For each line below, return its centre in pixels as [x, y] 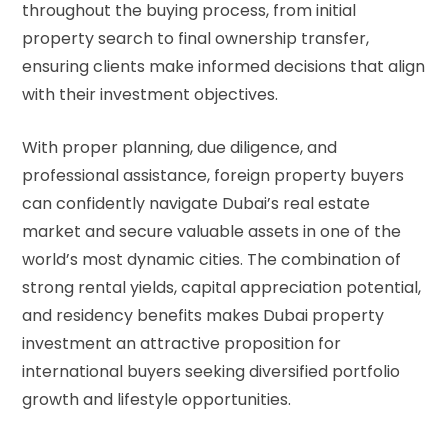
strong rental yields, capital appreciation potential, [221, 288]
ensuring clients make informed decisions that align [223, 67]
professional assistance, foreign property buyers [213, 176]
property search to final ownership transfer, [195, 39]
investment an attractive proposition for [181, 344]
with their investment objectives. [150, 95]
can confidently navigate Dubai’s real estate [196, 204]
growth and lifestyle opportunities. [156, 400]
